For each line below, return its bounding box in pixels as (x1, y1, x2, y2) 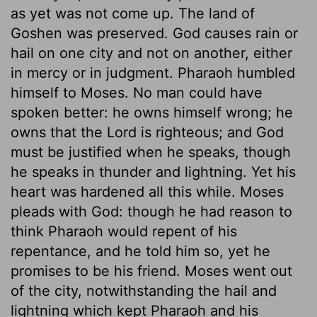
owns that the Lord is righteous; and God (11, 123, 284, 141)
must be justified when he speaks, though (11, 143, 291, 161)
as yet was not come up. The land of (11, 4, 255, 22)
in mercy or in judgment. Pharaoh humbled (11, 64, 295, 81)
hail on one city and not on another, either (11, 44, 292, 62)
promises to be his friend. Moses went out (11, 262, 292, 279)
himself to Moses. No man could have (11, 83, 263, 101)
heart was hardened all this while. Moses (11, 183, 284, 200)
